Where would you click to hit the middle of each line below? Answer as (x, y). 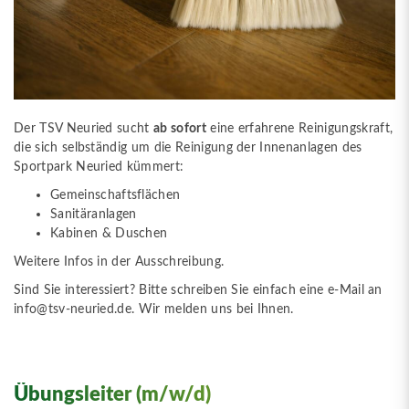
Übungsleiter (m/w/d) (112, 395)
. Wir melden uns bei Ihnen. (213, 309)
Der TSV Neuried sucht (84, 128)
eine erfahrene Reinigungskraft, (299, 128)
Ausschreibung (178, 262)
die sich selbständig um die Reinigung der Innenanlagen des (188, 147)
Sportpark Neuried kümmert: (101, 166)
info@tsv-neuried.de (73, 309)
